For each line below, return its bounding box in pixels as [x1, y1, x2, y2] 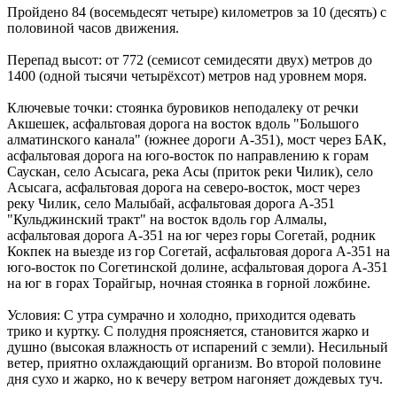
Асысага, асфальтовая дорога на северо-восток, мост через [7, 179, 360, 195]
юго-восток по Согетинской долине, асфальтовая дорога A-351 [7, 259, 388, 275]
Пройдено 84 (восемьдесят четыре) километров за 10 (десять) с [7, 4, 386, 19]
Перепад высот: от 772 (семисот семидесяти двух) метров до [7, 51, 372, 67]
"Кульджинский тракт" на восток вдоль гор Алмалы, [7, 211, 327, 227]
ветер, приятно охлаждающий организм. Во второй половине [7, 354, 381, 370]
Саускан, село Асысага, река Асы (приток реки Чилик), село [7, 163, 373, 179]
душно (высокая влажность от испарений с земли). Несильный [7, 339, 388, 354]
